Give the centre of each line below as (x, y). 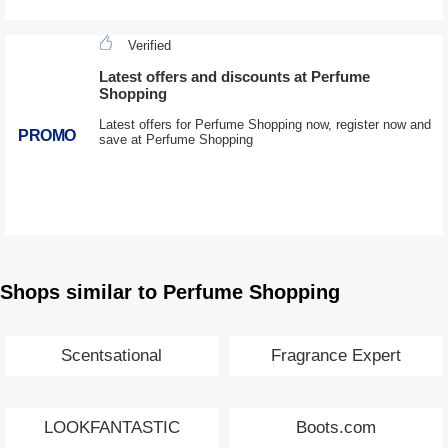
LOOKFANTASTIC (111, 428)
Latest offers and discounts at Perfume (234, 77)
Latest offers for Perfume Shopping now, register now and (264, 125)
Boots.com (335, 428)
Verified (149, 45)
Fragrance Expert (335, 356)
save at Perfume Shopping (175, 140)
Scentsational (112, 356)
